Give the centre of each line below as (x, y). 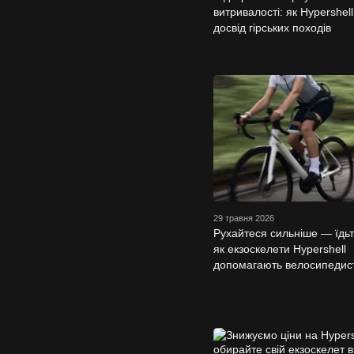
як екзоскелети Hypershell (280, 249)
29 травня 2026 (244, 218)
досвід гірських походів (272, 27)
